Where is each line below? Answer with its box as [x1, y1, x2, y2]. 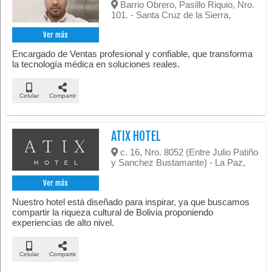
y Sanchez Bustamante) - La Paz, [111, 157, 246, 168]
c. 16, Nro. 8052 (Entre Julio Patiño [118, 147, 259, 158]
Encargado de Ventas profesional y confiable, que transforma [12, 49, 253, 59]
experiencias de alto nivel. [12, 217, 115, 228]
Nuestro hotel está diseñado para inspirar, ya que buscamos [12, 197, 250, 208]
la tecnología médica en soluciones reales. [12, 59, 180, 70]
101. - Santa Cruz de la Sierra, [111, 9, 231, 20]
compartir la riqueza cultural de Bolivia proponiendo [12, 207, 214, 218]
